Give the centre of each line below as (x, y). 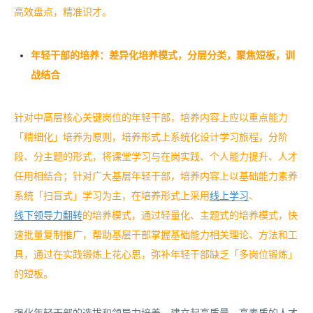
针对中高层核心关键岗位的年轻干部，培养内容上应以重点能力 (151, 118)
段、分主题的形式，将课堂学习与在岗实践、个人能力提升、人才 (156, 157)
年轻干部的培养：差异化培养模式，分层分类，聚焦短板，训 (163, 55)
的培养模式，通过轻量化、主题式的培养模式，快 (190, 216)
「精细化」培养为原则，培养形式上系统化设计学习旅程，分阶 (151, 138)
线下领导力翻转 (48, 216)
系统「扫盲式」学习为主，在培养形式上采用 (112, 196)
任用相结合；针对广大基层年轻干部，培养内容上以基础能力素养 (156, 177)
